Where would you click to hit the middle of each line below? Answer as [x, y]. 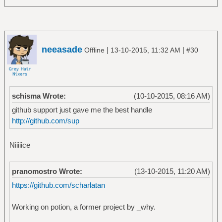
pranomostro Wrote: [47, 171]
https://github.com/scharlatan [58, 185]
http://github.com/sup [45, 121]
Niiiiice [20, 145]
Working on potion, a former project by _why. [83, 207]
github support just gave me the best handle [82, 110]
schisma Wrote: [39, 96]
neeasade [62, 50]
